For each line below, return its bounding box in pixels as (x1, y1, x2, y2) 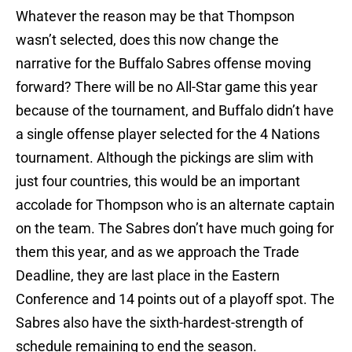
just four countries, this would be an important (16, 173, 300, 190)
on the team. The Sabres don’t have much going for (16, 220, 334, 237)
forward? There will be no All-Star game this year (16, 79, 317, 96)
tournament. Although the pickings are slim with (16, 149, 313, 167)
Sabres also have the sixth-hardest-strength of (16, 314, 303, 332)
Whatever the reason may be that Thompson (16, 8, 295, 25)
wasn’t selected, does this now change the (16, 31, 279, 49)
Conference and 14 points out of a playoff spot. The (16, 291, 335, 308)
